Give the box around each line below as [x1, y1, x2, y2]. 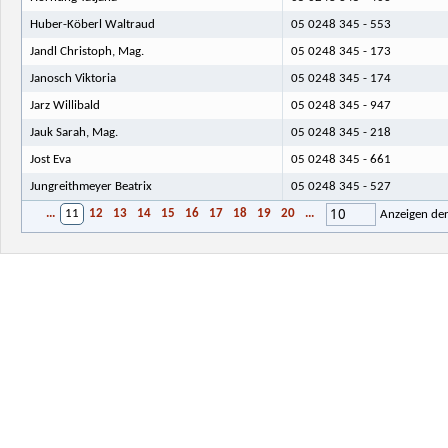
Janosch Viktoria [29, 71, 116, 85]
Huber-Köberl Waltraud [29, 17, 155, 31]
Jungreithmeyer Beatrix [29, 179, 152, 193]
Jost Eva [29, 152, 71, 166]
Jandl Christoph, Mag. [29, 44, 144, 58]
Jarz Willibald [29, 98, 100, 112]
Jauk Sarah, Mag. [29, 125, 118, 139]
